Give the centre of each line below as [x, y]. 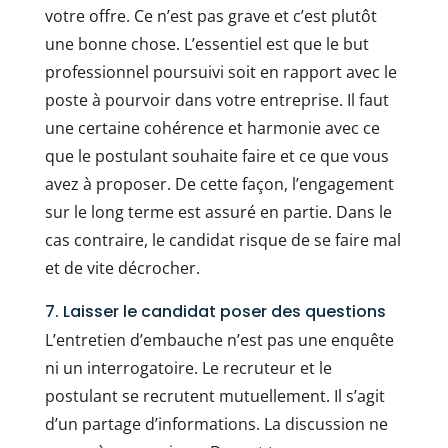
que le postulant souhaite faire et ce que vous [216, 156]
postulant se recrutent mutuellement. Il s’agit [214, 396]
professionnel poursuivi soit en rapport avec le [220, 72]
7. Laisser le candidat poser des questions [217, 312]
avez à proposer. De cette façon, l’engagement [219, 184]
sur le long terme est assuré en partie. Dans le [218, 212]
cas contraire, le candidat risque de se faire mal [222, 240]
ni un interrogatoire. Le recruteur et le [188, 368]
